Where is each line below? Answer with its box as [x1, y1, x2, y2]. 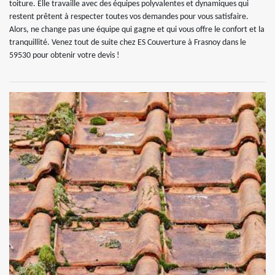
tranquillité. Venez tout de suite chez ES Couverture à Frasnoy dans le [9, 37, 246, 47]
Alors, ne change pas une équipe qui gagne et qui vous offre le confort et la [9, 25, 265, 34]
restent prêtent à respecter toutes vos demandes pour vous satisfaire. [9, 12, 249, 21]
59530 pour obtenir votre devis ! [9, 50, 120, 60]
